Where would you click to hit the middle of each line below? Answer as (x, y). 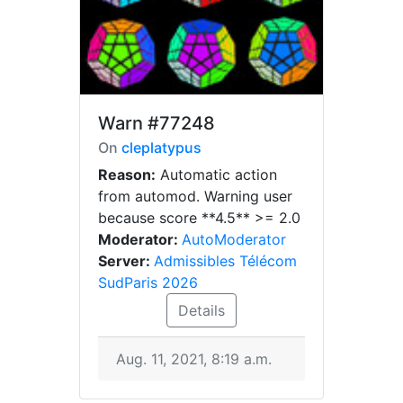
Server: (126, 261)
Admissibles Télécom (225, 261)
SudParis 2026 (148, 282)
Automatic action (216, 175)
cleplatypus (161, 148)
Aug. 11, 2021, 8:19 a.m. (194, 359)
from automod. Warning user (195, 196)
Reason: (127, 175)
